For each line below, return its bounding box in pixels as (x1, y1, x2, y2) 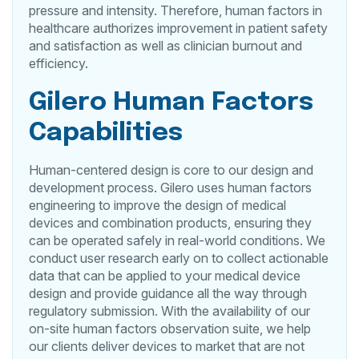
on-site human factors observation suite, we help (29, 320, 311, 337)
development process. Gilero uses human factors (29, 179, 312, 196)
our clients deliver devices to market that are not (29, 337, 305, 354)
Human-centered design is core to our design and (29, 161, 313, 178)
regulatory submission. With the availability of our (29, 302, 310, 319)
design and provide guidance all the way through (29, 284, 307, 301)
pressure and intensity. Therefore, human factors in (29, 2, 322, 18)
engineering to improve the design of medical (29, 196, 286, 213)
